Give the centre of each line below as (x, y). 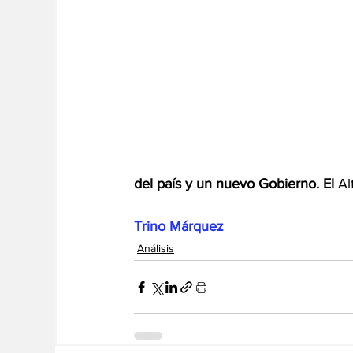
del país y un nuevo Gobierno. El (234, 184)
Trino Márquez (179, 227)
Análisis (156, 249)
